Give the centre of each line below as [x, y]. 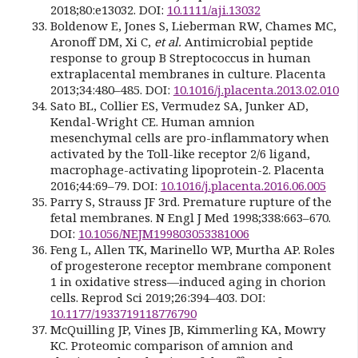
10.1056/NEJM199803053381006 [163, 233]
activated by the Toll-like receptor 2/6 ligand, [180, 153]
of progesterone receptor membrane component [191, 265]
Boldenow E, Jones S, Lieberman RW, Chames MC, [193, 25]
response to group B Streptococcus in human [180, 57]
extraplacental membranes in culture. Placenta [188, 73]
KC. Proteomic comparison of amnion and [171, 345]
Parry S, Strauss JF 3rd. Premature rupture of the [191, 201]
